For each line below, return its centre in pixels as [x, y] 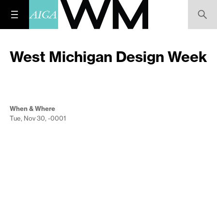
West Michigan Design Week [108, 57]
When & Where [32, 108]
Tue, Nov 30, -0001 [38, 118]
